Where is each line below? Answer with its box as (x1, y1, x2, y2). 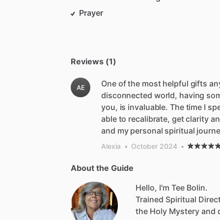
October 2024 (131, 142, 177, 151)
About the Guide (71, 163, 134, 173)
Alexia (101, 142, 121, 151)
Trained (136, 194, 164, 205)
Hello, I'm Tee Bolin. (136, 183, 208, 193)
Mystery (169, 206, 199, 217)
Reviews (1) (71, 56, 116, 67)
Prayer (79, 8, 103, 18)
